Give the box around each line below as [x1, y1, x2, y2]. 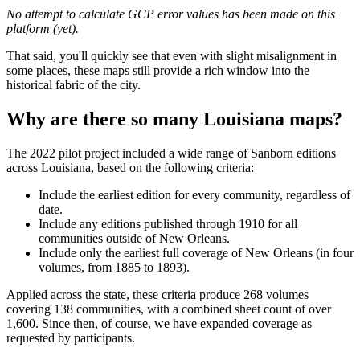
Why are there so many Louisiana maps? [6, 108, 342, 130]
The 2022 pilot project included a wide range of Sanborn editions [6, 146, 336, 161]
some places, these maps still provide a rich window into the [6, 63, 309, 78]
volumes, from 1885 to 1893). [39, 260, 190, 275]
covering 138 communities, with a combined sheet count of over [6, 302, 331, 317]
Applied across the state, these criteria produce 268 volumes [6, 288, 309, 302]
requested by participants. [6, 331, 135, 346]
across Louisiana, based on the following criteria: [6, 161, 254, 175]
